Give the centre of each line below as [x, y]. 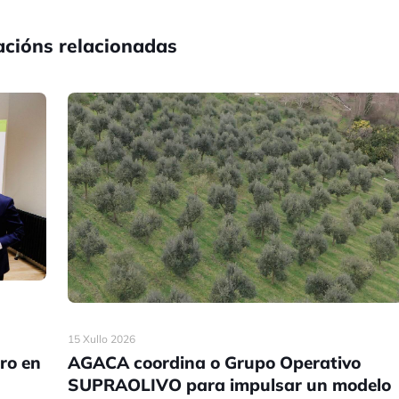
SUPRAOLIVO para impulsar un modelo [230, 384]
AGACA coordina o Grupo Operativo [215, 362]
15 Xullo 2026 [102, 338]
